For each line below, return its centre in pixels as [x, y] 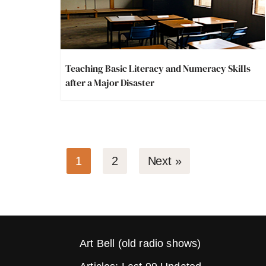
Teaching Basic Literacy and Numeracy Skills [158, 68]
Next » [164, 161]
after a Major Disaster [110, 82]
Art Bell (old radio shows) [140, 243]
